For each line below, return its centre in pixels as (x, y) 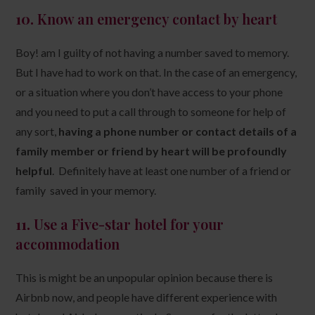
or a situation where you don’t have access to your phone (149, 91)
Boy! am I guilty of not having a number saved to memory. (153, 52)
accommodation (68, 243)
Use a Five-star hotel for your (129, 224)
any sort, (37, 131)
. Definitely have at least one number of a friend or (172, 170)
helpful (34, 170)
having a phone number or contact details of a (178, 131)
